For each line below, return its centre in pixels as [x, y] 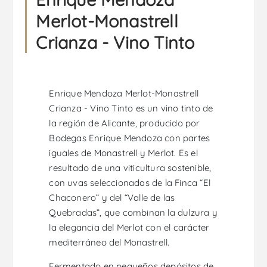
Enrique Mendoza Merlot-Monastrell [124, 93]
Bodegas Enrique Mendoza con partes [130, 138]
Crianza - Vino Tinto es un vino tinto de [131, 108]
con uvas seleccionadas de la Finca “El [130, 182]
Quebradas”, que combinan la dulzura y [133, 212]
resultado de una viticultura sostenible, [130, 167]
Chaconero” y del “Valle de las [112, 197]
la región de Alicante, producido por [125, 123]
